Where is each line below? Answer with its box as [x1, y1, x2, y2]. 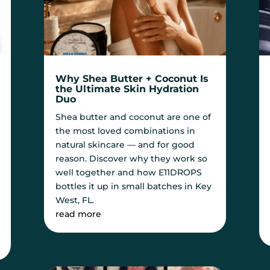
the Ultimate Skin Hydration [55, 83, 199, 95]
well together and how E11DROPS [55, 167, 202, 178]
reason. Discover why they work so [55, 153, 208, 165]
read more [55, 209, 102, 220]
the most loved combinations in [55, 125, 196, 137]
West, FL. [55, 195, 95, 206]
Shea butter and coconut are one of [55, 111, 212, 123]
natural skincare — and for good [55, 139, 195, 151]
